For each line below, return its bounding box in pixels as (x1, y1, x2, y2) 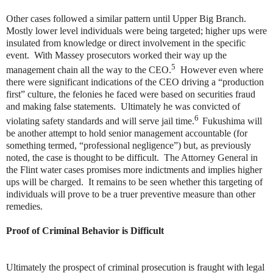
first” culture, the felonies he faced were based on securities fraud (6, 89, 255, 100)
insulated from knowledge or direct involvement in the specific (6, 37, 246, 48)
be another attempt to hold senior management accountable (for (6, 128, 247, 139)
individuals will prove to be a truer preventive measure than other (6, 189, 255, 200)
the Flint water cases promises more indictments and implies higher (6, 165, 262, 175)
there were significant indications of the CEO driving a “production (6, 77, 264, 88)
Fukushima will (202, 116, 262, 127)
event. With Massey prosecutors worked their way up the (6, 49, 227, 60)
